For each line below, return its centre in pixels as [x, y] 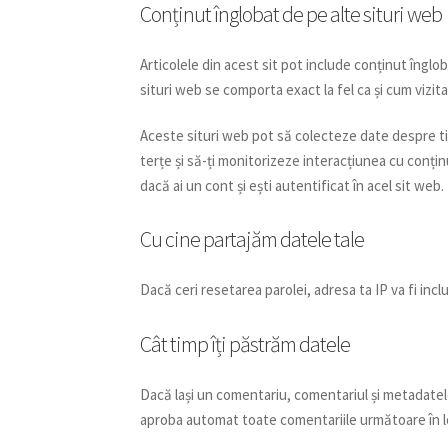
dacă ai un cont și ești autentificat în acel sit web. [292, 186]
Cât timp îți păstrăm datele [245, 343]
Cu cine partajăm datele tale [252, 239]
